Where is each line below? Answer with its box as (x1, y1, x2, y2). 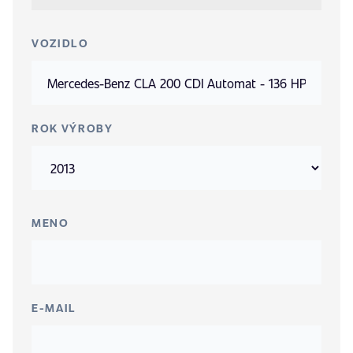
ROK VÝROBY (32, 121, 113, 136)
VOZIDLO (32, 35, 89, 50)
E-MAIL (32, 300, 77, 315)
